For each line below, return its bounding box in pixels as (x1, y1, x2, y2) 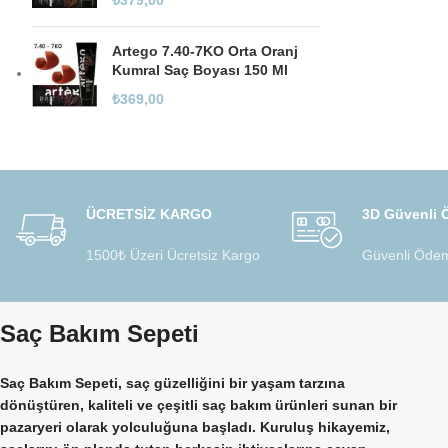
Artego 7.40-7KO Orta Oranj (112, 43, 298, 59)
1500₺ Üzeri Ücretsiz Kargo (86, 247, 261, 263)
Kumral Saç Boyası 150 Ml (112, 62, 288, 78)
